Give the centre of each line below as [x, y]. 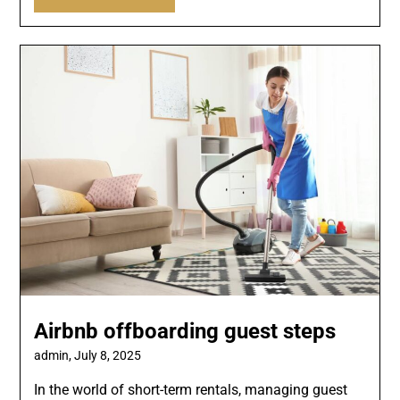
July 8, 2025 [108, 355]
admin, [54, 355]
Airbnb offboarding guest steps [185, 331]
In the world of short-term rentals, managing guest [191, 389]
